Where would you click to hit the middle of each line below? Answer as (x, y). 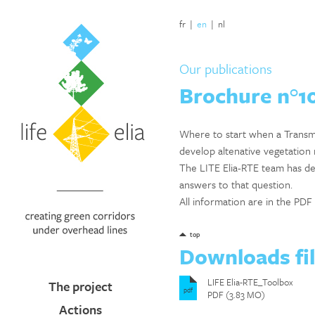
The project (81, 286)
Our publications (226, 69)
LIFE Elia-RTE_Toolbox (250, 282)
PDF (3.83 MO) (236, 295)
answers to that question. (236, 184)
